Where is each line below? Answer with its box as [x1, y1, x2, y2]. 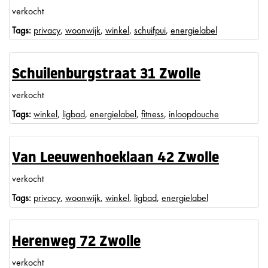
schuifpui [134, 24, 166, 36]
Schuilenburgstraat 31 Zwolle [12, 68, 200, 82]
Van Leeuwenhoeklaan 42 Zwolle [12, 151, 219, 166]
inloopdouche [169, 108, 219, 120]
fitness [141, 108, 164, 120]
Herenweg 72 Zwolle [12, 235, 141, 249]
